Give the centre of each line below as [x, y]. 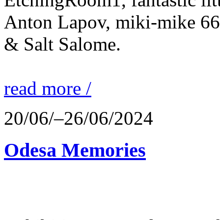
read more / [48, 88]
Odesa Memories [75, 150]
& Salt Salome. [62, 44]
